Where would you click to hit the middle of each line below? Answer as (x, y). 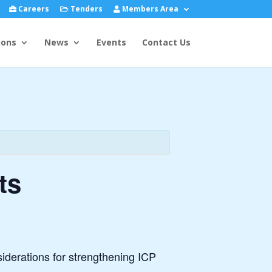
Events (111, 42)
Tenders (85, 9)
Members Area (149, 9)
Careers (32, 9)
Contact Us (166, 42)
